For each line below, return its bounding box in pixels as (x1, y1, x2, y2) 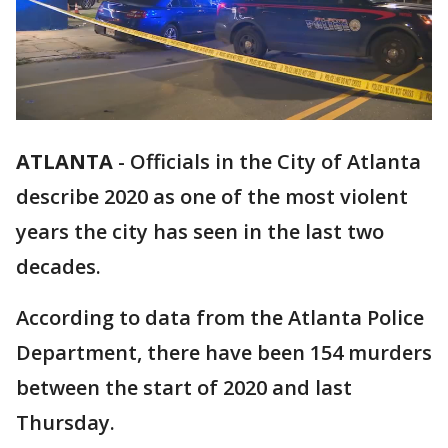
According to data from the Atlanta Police (16, 304, 424, 332)
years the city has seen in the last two (16, 218, 384, 246)
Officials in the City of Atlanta (130, 148, 421, 176)
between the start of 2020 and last (16, 374, 352, 402)
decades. (16, 253, 101, 281)
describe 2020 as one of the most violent (16, 183, 408, 211)
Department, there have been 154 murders (16, 339, 432, 367)
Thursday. (16, 409, 115, 437)
